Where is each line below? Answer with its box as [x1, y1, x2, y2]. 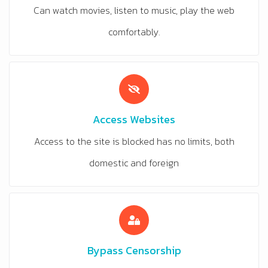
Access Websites [93, 111, 175, 128]
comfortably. [108, 25, 160, 39]
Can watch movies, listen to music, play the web [33, 3, 234, 18]
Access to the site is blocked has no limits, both [33, 134, 234, 149]
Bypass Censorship [87, 242, 181, 259]
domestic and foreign [89, 156, 179, 170]
